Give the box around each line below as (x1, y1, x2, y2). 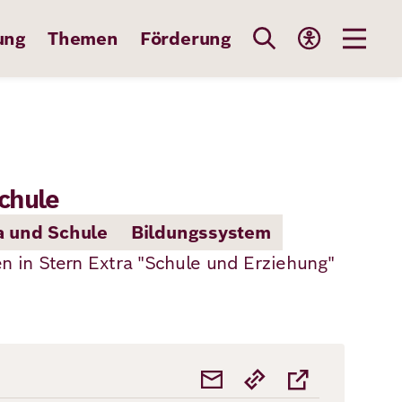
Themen (47, 27, 118, 50)
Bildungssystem (130, 221, 271, 244)
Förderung (139, 27, 232, 50)
